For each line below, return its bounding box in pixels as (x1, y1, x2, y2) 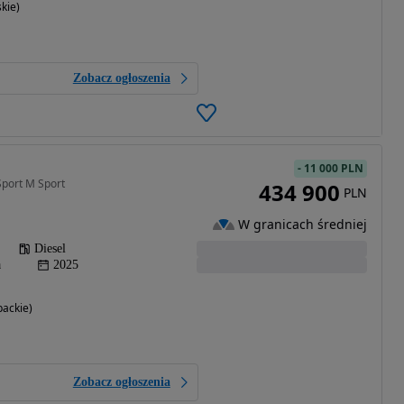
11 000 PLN (303, 161, 363, 177)
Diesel (33, 242, 66, 256)
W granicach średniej (237, 215, 367, 233)
